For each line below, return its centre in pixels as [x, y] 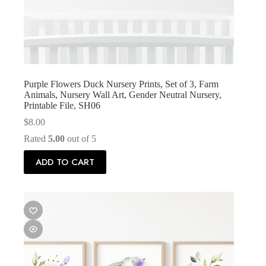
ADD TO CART [65, 162]
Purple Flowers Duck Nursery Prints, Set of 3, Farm [121, 84]
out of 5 [80, 138]
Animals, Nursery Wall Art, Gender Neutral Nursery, [123, 94]
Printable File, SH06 [62, 105]
